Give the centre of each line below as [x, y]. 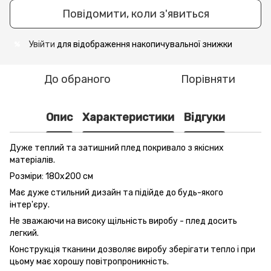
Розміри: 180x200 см [51, 176]
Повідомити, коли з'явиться [135, 14]
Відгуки [204, 118]
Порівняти [208, 79]
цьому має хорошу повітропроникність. [89, 261]
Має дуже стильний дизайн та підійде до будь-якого [116, 192]
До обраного [77, 79]
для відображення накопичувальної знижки [144, 44]
